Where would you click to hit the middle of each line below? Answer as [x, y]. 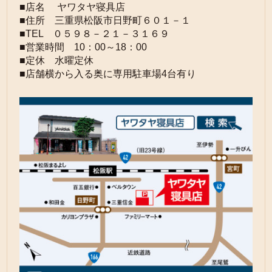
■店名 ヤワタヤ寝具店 [73, 7]
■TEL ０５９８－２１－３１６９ [95, 34]
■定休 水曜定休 [57, 61]
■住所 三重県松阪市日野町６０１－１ [105, 21]
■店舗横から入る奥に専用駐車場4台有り [108, 74]
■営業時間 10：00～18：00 [83, 47]
